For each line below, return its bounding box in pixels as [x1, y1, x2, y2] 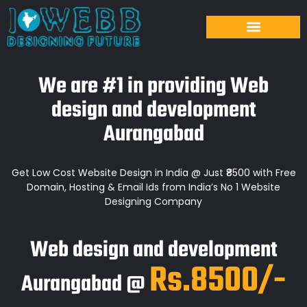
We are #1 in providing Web [38, 69, 269, 105]
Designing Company [105, 195, 202, 209]
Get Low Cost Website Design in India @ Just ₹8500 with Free [11, 166, 296, 180]
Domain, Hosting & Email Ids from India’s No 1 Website [27, 180, 280, 195]
